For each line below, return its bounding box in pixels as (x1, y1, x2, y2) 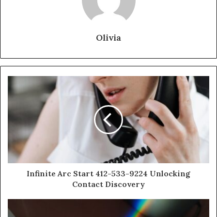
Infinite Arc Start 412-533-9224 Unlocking (27, 168, 190, 178)
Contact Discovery (72, 179, 145, 189)
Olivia (96, 31, 121, 43)
